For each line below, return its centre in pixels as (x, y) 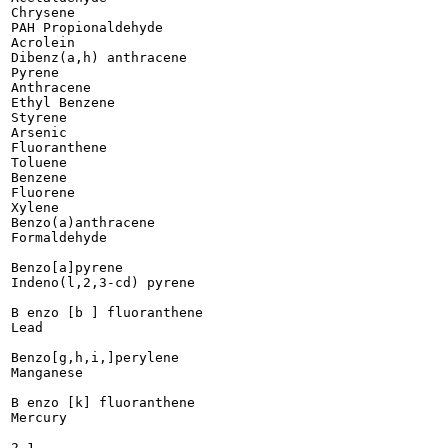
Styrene (39, 117)
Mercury (39, 417)
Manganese (47, 372)
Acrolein (43, 42)
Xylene (35, 207)
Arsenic (39, 132)
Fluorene (43, 192)
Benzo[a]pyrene (67, 267)
